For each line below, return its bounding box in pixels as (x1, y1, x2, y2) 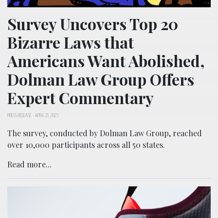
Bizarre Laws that (7, 32, 134, 53)
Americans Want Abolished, (7, 50, 205, 72)
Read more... (7, 159, 52, 170)
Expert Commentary (7, 87, 154, 109)
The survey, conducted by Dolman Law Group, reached (7, 128, 202, 139)
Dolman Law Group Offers (7, 69, 194, 90)
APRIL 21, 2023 (35, 110, 58, 120)
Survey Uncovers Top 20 (7, 13, 178, 35)
